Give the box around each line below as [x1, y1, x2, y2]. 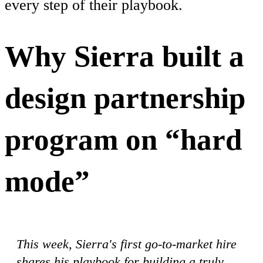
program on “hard [5, 123, 242, 157]
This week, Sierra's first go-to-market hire [16, 236, 237, 251]
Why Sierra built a [5, 39, 244, 73]
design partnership [5, 81, 245, 115]
